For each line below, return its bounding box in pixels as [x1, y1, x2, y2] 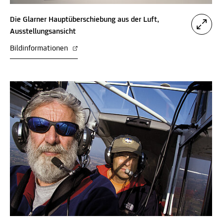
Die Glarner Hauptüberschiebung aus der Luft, [10, 16, 159, 24]
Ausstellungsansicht [10, 28, 76, 36]
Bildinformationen [10, 45, 70, 53]
